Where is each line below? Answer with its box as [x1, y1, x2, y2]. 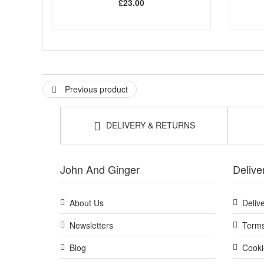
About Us [70, 196, 104, 209]
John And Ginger [60, 161, 140, 177]
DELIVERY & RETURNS [103, 118, 195, 131]
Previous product [62, 82, 128, 95]
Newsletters [70, 219, 113, 231]
